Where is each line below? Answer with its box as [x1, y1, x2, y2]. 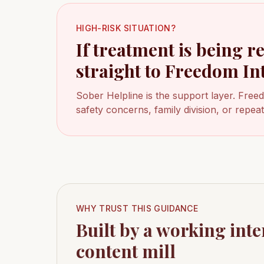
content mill [76, 239, 176, 263]
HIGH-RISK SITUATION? [76, 23, 176, 33]
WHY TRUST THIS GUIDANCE [76, 203, 199, 213]
